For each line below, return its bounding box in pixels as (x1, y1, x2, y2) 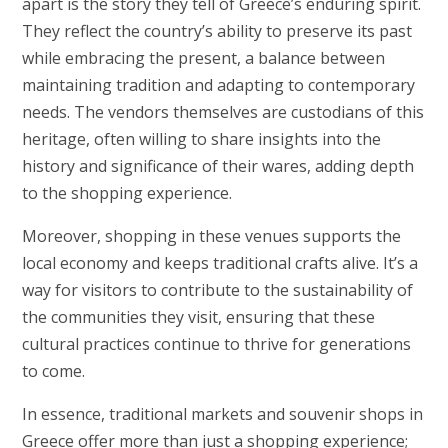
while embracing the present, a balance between (21, 46, 385, 69)
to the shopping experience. (21, 181, 232, 204)
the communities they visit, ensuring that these (21, 305, 375, 328)
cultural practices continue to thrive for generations (21, 332, 411, 355)
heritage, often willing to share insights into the (21, 127, 381, 150)
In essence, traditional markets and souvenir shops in (21, 402, 423, 425)
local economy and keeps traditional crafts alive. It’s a (21, 251, 418, 274)
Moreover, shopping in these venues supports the (21, 224, 401, 247)
